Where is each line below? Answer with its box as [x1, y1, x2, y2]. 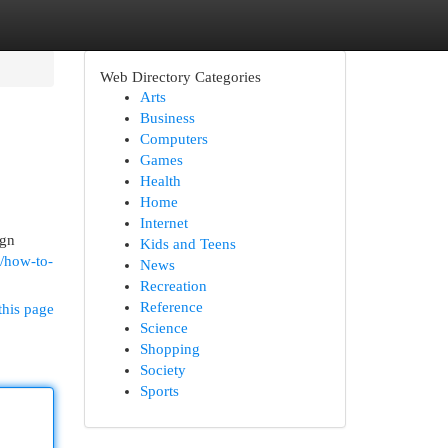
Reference [139, 299, 203, 315]
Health [139, 173, 181, 189]
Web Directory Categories [99, 68, 261, 85]
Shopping [139, 341, 200, 357]
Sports [139, 383, 179, 399]
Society [139, 362, 186, 378]
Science [139, 320, 188, 336]
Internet [139, 215, 188, 231]
